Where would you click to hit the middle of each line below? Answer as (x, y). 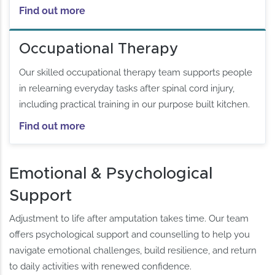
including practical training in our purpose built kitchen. (135, 104)
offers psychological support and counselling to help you (130, 235)
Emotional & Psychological (111, 173)
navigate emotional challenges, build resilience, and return (133, 251)
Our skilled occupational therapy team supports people (136, 72)
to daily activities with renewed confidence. (101, 267)
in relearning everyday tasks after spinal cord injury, (127, 88)
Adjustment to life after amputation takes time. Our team (129, 219)
